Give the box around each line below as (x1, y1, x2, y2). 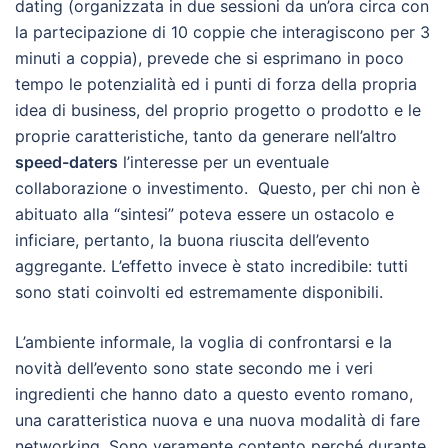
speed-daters (15, 152, 118, 172)
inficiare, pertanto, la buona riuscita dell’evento (15, 230, 370, 250)
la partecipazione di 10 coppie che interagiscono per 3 (15, 22, 430, 42)
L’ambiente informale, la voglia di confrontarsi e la (15, 332, 392, 352)
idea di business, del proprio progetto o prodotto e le (15, 100, 421, 120)
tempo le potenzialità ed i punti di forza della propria (15, 74, 417, 94)
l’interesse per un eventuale (118, 152, 329, 172)
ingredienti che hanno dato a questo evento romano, (15, 384, 413, 404)
